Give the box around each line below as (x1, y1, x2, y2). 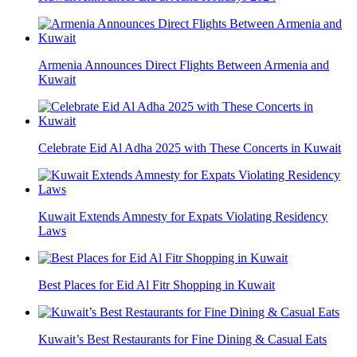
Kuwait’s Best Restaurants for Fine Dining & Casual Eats (38, 331, 327, 346)
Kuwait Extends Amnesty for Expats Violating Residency (38, 209, 328, 223)
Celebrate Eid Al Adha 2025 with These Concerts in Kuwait (38, 140, 341, 155)
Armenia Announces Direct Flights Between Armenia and (38, 57, 329, 72)
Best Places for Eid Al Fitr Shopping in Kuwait (38, 277, 275, 292)
